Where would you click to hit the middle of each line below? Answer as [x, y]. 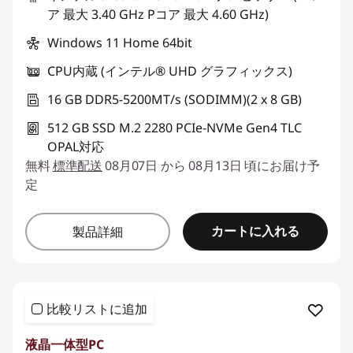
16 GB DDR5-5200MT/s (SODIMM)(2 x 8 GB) [175, 99]
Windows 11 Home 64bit [120, 42]
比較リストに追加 [97, 308]
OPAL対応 [76, 146]
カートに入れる [255, 231]
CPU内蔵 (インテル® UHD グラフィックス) [170, 71]
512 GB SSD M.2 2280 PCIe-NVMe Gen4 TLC [175, 127]
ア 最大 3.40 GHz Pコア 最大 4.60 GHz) [158, 14]
